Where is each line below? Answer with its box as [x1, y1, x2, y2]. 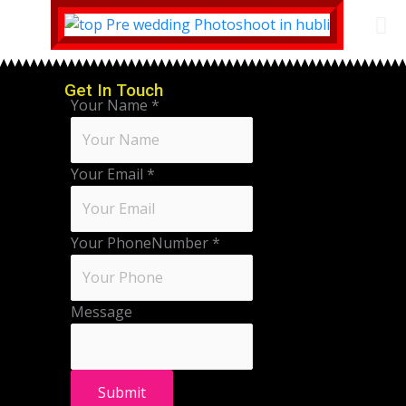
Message [70, 302, 132, 323]
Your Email [70, 164, 147, 185]
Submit [97, 382, 146, 403]
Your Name [70, 95, 151, 116]
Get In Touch [63, 80, 163, 101]
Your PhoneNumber [70, 233, 212, 254]
